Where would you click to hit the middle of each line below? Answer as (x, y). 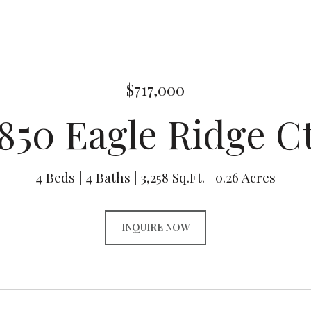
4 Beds (55, 177)
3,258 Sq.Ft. (173, 177)
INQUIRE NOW (155, 227)
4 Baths (108, 177)
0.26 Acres (245, 177)
